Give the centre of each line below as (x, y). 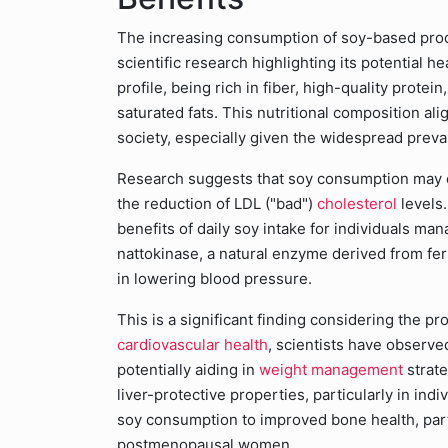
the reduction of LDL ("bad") (217, 203)
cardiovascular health (192, 344)
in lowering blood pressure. (214, 278)
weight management (329, 369)
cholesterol (359, 203)
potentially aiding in (186, 369)
